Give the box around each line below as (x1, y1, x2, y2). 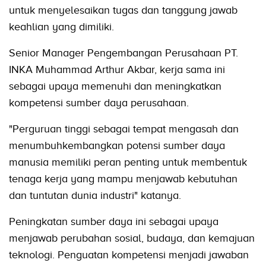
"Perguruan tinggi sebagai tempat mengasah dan (9, 122, 239, 135)
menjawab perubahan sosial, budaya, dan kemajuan (9, 232, 255, 244)
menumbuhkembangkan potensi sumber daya (9, 139, 225, 151)
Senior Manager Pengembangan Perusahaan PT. (9, 46, 238, 59)
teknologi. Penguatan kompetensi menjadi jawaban (9, 248, 249, 261)
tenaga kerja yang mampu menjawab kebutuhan (9, 172, 237, 185)
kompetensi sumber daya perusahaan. (9, 96, 189, 109)
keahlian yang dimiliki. (9, 20, 114, 33)
